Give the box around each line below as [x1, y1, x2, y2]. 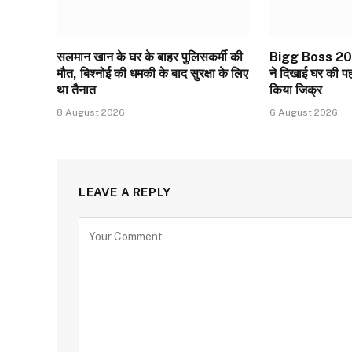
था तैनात [57, 82, 96, 97]
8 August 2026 [57, 106, 125, 118]
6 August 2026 [269, 106, 339, 118]
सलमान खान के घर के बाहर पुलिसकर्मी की [57, 49, 243, 64]
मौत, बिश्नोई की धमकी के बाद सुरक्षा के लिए [57, 65, 248, 81]
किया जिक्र [269, 82, 323, 97]
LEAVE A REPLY [79, 185, 171, 199]
